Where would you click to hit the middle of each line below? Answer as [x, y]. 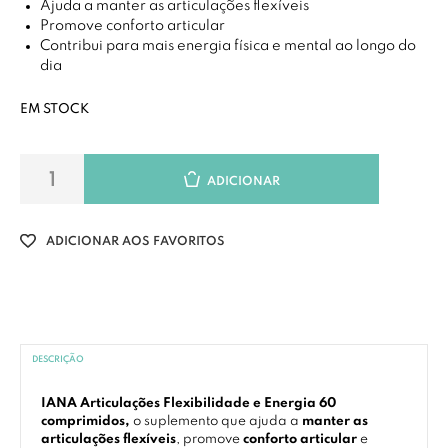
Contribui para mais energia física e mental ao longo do [227, 46]
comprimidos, [87, 421]
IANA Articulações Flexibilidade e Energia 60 [188, 403]
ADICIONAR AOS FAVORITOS [135, 241]
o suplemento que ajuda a [217, 421]
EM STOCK [54, 109]
